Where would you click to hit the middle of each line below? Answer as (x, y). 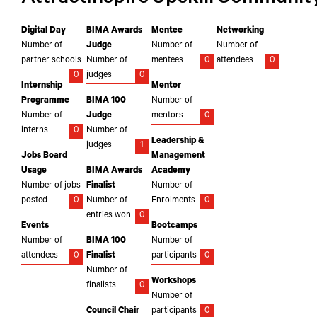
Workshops (174, 282)
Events (35, 226)
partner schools (51, 61)
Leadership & (178, 142)
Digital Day (44, 31)
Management (179, 156)
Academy (171, 171)
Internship (42, 86)
